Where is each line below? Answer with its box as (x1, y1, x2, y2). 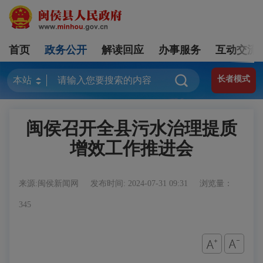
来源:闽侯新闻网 (19, 179, 81, 188)
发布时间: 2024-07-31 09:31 (90, 179, 190, 188)
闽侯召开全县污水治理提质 (26, 119, 237, 138)
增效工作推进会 (70, 139, 193, 158)
